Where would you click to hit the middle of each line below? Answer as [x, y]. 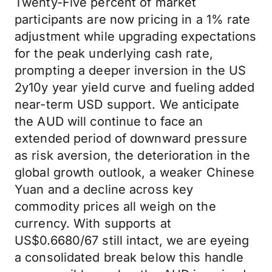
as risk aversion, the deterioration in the [132, 155]
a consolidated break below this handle [129, 257]
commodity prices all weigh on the [115, 206]
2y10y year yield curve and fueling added [135, 87]
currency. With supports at [93, 223]
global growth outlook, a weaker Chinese [135, 172]
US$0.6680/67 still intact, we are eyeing [132, 240]
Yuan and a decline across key [104, 189]
